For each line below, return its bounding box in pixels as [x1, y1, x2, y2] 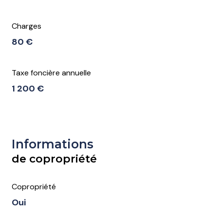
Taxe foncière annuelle [12, 68, 91, 78]
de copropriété [12, 152, 97, 166]
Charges [12, 21, 41, 32]
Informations [12, 137, 93, 152]
